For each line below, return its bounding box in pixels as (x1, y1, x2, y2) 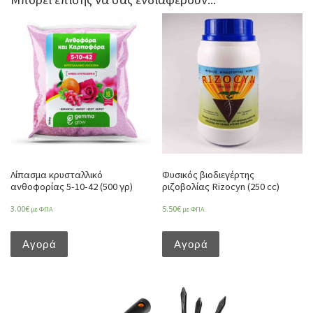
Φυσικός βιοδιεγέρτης (162, 168, 255, 181)
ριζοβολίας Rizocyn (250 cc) (162, 180, 280, 193)
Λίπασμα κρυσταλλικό (10, 168, 103, 181)
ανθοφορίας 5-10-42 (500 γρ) (10, 180, 133, 193)
